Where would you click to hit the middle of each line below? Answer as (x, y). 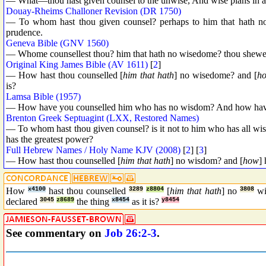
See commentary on (55, 233)
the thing (94, 202)
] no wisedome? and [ (216, 75)
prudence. (24, 32)
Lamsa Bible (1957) (43, 96)
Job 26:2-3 (131, 233)
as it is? (147, 202)
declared (23, 202)
